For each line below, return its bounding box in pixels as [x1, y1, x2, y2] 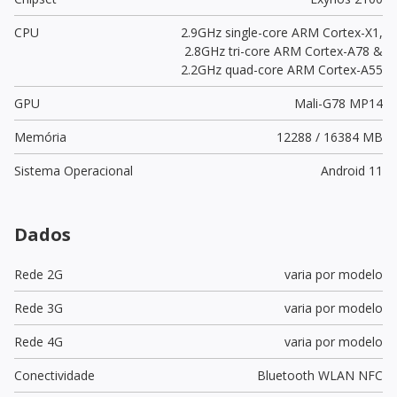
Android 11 [320, 161, 383, 179]
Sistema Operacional [14, 161, 133, 179]
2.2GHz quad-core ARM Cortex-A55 [180, 60, 383, 78]
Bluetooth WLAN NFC [256, 366, 383, 384]
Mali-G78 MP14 [293, 94, 383, 112]
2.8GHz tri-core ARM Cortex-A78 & [183, 42, 383, 59]
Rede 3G [14, 299, 63, 316]
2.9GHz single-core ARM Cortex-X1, [180, 23, 383, 41]
